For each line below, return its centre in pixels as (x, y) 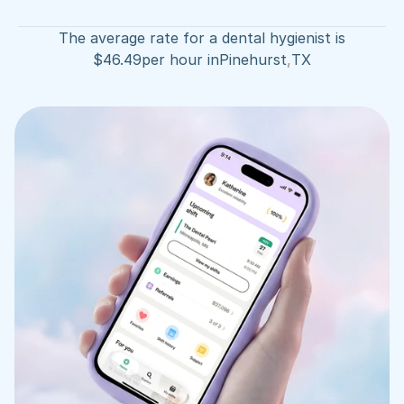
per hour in (180, 60)
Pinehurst (253, 60)
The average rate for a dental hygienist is (202, 38)
